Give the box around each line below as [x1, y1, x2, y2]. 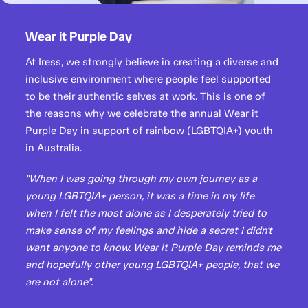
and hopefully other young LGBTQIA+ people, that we [25, 258, 280, 271]
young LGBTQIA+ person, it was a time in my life [25, 190, 255, 202]
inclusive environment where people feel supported [25, 73, 272, 85]
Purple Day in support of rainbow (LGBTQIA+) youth [25, 124, 274, 137]
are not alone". [25, 276, 93, 288]
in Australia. [25, 142, 82, 154]
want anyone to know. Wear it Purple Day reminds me [25, 241, 282, 254]
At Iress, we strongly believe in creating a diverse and [25, 56, 279, 68]
